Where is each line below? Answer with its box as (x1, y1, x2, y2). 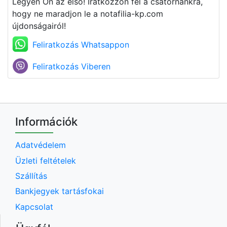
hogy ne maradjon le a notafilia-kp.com (12, 8, 163, 19)
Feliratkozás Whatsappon (32, 39, 129, 50)
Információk (15, 115, 78, 128)
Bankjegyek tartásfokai (15, 186, 104, 197)
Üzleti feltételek (15, 155, 76, 166)
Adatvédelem (15, 140, 66, 150)
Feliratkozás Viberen (32, 61, 110, 71)
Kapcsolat (15, 201, 53, 212)
